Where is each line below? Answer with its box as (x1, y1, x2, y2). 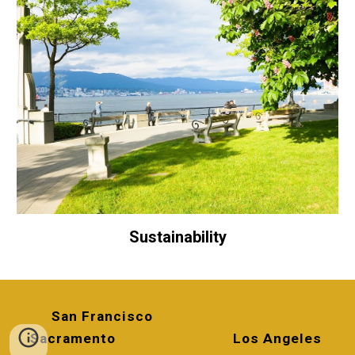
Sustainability (128, 227, 227, 247)
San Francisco (52, 308, 303, 324)
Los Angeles (232, 330, 326, 346)
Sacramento (29, 330, 151, 346)
